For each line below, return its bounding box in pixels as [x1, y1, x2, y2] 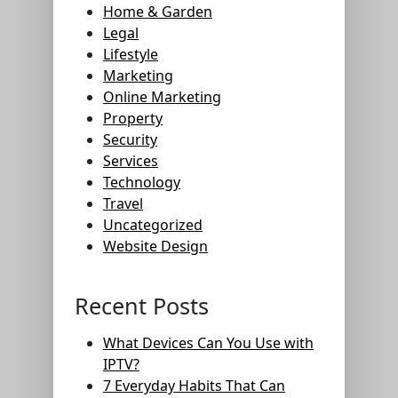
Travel [103, 194, 143, 213]
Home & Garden [103, 2, 212, 21]
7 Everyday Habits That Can [103, 376, 285, 395]
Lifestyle [103, 44, 158, 64]
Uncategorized [103, 215, 203, 235]
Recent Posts [75, 291, 209, 321]
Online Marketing [103, 87, 221, 107]
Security [103, 130, 157, 149]
